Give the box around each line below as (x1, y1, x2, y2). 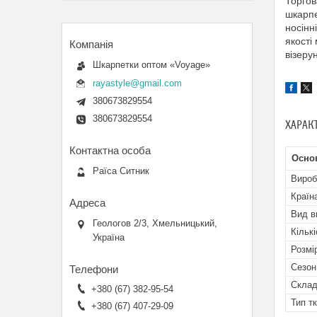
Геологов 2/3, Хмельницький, (93, 217, 217, 229)
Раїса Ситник (93, 165, 149, 176)
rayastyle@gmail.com (93, 77, 182, 88)
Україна (93, 231, 125, 243)
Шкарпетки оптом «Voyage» (93, 59, 210, 70)
